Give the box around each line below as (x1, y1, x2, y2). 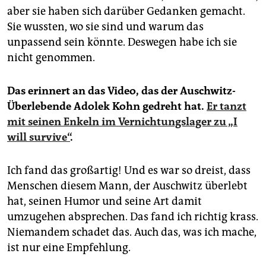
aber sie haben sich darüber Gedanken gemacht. (7, 5, 245, 18)
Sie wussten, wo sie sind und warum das (7, 20, 204, 34)
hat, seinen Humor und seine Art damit (7, 195, 202, 208)
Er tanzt (207, 100, 246, 113)
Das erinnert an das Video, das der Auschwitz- (7, 84, 236, 98)
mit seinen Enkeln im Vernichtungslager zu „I (7, 115, 237, 129)
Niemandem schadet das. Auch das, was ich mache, (7, 226, 256, 239)
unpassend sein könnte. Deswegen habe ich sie (7, 36, 237, 49)
